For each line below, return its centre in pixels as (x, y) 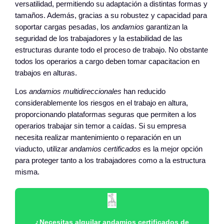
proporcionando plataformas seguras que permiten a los (106, 115)
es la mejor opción (172, 149)
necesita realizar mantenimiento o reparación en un (98, 138)
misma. (27, 172)
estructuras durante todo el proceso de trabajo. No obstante (112, 50)
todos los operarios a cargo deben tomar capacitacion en (107, 61)
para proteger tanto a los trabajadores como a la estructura (110, 161)
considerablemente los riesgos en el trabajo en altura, (102, 103)
